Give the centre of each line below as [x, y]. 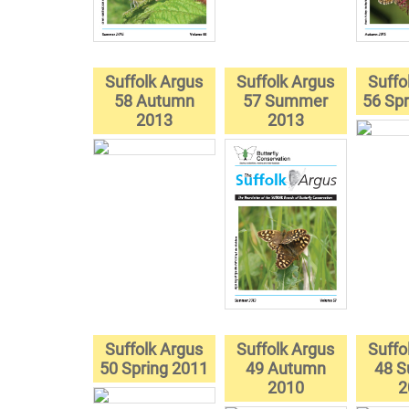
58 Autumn [154, 101]
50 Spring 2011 [154, 368]
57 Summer [286, 101]
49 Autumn [285, 368]
